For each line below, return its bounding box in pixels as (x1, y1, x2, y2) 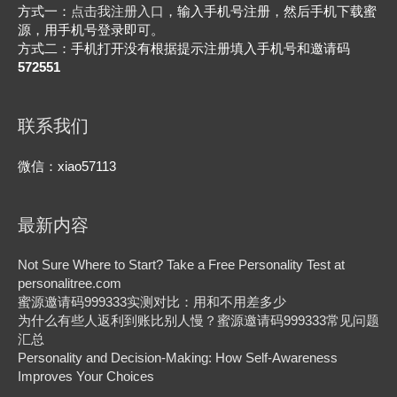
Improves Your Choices (18, 370, 154, 385)
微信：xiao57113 (18, 159, 116, 174)
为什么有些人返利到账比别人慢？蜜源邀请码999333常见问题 (18, 314, 379, 329)
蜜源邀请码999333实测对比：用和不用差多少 (18, 295, 286, 310)
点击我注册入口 (71, 4, 164, 19)
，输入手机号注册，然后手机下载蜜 (164, 4, 377, 19)
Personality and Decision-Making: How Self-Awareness (18, 351, 338, 366)
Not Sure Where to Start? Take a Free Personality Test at (18, 258, 345, 273)
